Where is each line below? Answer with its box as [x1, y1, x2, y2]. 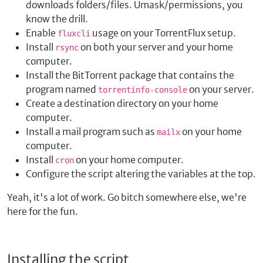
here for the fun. [7, 205, 78, 217]
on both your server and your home [79, 41, 233, 53]
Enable [26, 27, 58, 39]
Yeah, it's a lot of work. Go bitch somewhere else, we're [7, 191, 247, 203]
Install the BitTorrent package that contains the [26, 69, 234, 81]
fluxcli [58, 29, 90, 38]
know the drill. [26, 13, 88, 25]
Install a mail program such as [26, 126, 157, 137]
